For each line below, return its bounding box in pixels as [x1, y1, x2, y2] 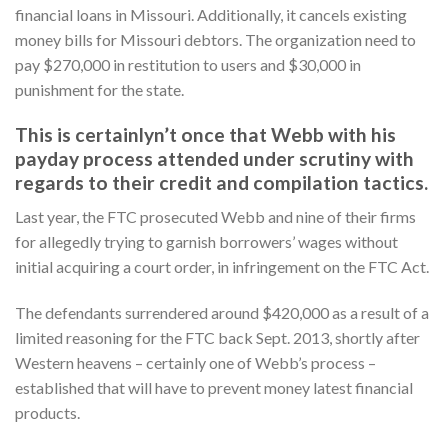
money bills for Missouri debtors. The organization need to [15, 29, 416, 49]
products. [15, 402, 80, 422]
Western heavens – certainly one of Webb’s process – [15, 352, 376, 372]
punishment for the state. [15, 79, 184, 99]
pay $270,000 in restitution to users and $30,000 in [15, 54, 361, 74]
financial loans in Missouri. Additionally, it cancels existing [15, 4, 407, 24]
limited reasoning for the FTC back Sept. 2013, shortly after [15, 327, 420, 347]
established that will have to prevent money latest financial [15, 377, 413, 397]
